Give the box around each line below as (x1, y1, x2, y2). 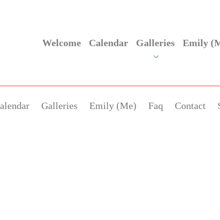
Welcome (42, 37, 81, 48)
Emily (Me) (89, 100, 137, 111)
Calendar (89, 37, 128, 48)
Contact (175, 100, 206, 111)
